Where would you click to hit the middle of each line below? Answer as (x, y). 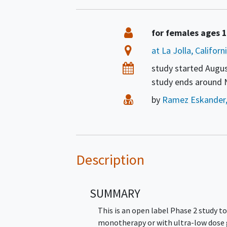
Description (110, 159)
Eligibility (155, 32)
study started (178, 68)
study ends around (187, 82)
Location (154, 50)
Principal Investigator (180, 99)
